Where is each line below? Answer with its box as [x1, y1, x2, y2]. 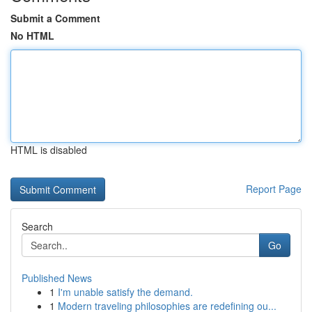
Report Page [246, 182, 302, 196]
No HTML [10, 29, 54, 42]
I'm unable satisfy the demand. [58, 285, 193, 299]
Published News [22, 271, 92, 285]
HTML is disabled [10, 143, 87, 157]
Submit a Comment [10, 11, 100, 25]
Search [22, 219, 53, 233]
